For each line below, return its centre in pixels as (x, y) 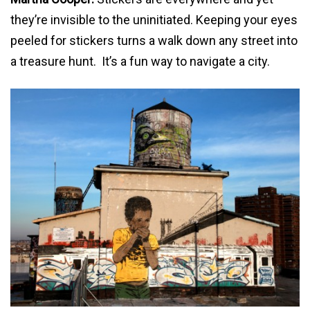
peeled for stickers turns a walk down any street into (154, 40)
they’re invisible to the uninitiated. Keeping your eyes (154, 19)
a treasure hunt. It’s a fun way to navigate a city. (140, 61)
